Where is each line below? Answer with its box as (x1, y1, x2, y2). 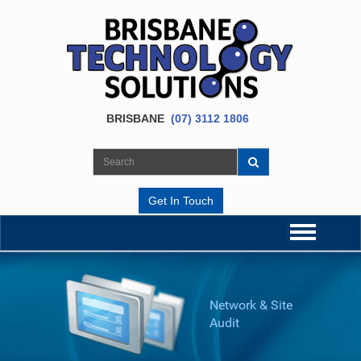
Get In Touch (147, 194, 214, 207)
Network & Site (210, 297, 293, 313)
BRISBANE (106, 112, 171, 125)
